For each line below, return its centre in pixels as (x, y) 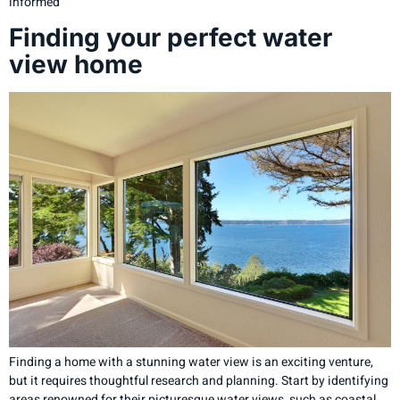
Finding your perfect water (171, 38)
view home (76, 65)
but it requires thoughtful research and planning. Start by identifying (199, 380)
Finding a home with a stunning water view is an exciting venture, (191, 362)
